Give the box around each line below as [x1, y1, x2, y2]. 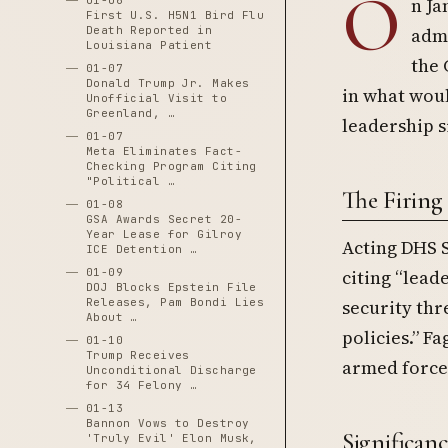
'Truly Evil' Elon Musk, [85, 431, 257, 445]
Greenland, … [85, 106, 176, 120]
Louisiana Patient [85, 38, 213, 52]
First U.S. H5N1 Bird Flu [85, 8, 265, 22]
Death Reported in [85, 23, 213, 37]
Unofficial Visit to [85, 91, 228, 105]
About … [85, 310, 138, 324]
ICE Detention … [85, 242, 198, 256]
